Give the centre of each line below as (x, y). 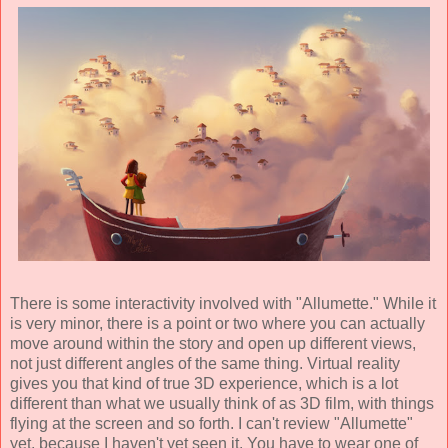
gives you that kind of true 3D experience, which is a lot (204, 384)
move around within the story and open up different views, (213, 344)
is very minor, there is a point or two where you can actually (217, 324)
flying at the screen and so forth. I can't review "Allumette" (211, 424)
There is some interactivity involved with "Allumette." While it (223, 304)
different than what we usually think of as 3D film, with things (222, 404)
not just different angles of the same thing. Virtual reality (205, 364)
